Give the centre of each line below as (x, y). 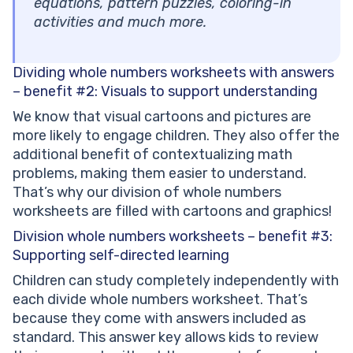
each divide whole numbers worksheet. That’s (160, 300)
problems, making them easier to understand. (160, 174)
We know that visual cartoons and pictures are (162, 117)
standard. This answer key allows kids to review (165, 338)
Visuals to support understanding (209, 92)
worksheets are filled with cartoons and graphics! (172, 212)
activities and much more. (120, 22)
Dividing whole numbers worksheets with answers (173, 73)
